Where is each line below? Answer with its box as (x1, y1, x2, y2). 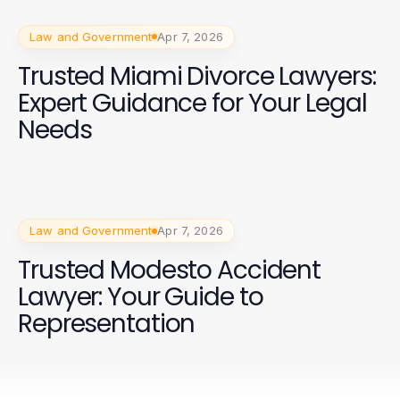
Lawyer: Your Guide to (18, 279, 263, 315)
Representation (18, 306, 196, 342)
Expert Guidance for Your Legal (18, 85, 367, 121)
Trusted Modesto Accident (18, 253, 321, 288)
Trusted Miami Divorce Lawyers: (18, 58, 376, 94)
